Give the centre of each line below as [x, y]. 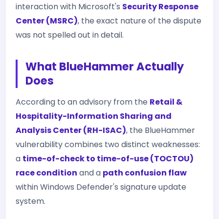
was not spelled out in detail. [70, 35]
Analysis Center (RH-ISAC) [71, 130]
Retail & [166, 102]
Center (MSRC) [47, 21]
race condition [46, 173]
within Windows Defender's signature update [101, 187]
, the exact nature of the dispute [140, 21]
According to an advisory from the [83, 102]
